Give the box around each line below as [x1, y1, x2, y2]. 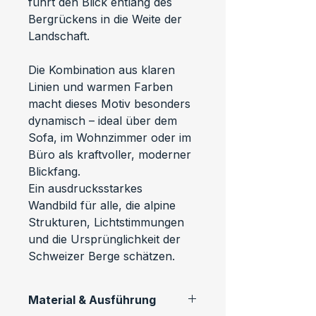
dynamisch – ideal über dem [28, 113, 181, 128]
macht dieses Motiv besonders [28, 96, 194, 111]
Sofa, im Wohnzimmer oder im [28, 130, 195, 145]
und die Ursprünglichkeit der [28, 231, 184, 246]
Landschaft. [28, 28, 90, 43]
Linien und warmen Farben [28, 79, 176, 94]
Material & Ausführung [28, 292, 156, 307]
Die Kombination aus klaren [28, 62, 178, 77]
